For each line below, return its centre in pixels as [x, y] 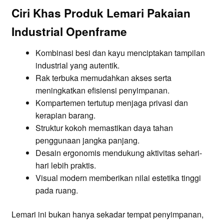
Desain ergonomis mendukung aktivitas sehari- [118, 153]
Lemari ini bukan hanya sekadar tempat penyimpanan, [107, 214]
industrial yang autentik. [77, 65]
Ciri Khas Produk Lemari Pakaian [101, 13]
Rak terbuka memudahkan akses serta [103, 78]
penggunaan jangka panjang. [87, 140]
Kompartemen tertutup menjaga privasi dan [111, 103]
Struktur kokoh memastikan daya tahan [104, 128]
